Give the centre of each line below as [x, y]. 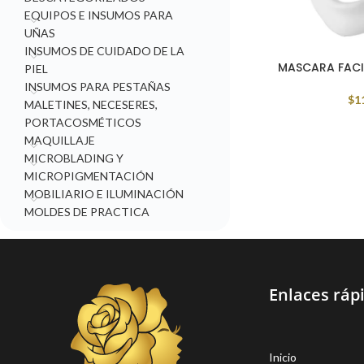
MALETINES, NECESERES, [91, 104]
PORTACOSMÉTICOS [83, 122]
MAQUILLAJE [60, 140]
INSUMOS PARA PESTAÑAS [97, 87]
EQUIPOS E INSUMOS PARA [99, 15]
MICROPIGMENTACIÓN [89, 176]
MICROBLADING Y [74, 158]
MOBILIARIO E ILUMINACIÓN [104, 194]
